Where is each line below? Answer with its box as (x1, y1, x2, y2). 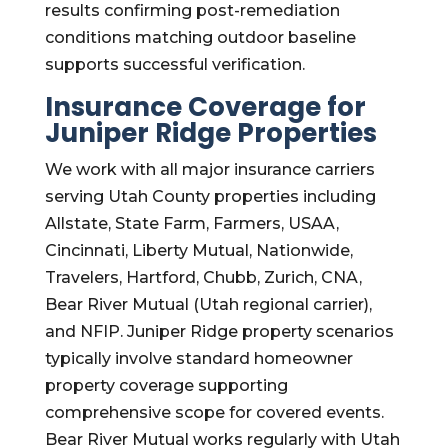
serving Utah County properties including (44, 187, 376, 206)
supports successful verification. (44, 55, 305, 74)
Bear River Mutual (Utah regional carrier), (44, 295, 372, 314)
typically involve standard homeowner (44, 349, 353, 368)
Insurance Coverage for (44, 89, 366, 125)
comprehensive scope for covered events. (44, 403, 384, 422)
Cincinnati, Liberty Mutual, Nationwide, (44, 241, 353, 260)
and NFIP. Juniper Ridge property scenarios (44, 322, 394, 341)
